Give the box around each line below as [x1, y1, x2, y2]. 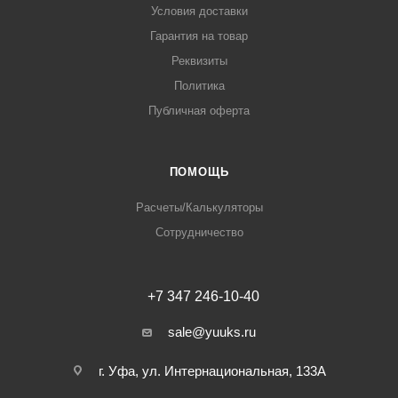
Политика [173, 79, 225, 93]
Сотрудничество [155, 226, 243, 240]
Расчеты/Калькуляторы [135, 201, 263, 215]
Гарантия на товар [150, 29, 248, 44]
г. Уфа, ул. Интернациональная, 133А [98, 363, 326, 379]
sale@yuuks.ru [168, 324, 256, 340]
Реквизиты [171, 54, 227, 68]
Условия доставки [150, 4, 248, 19]
